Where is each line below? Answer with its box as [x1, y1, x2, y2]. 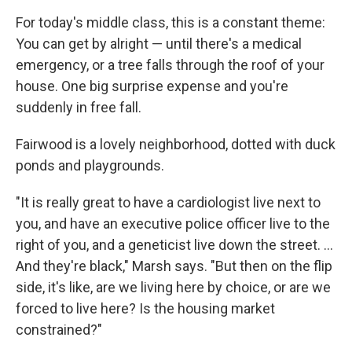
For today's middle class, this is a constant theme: [16, 13, 325, 31]
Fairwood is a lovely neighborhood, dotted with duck [16, 135, 335, 152]
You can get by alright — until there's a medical [16, 35, 302, 52]
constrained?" [16, 321, 102, 338]
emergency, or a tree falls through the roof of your [16, 56, 324, 73]
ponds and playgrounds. [16, 156, 164, 174]
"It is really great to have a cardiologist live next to [16, 193, 321, 211]
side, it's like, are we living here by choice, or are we [16, 278, 331, 295]
